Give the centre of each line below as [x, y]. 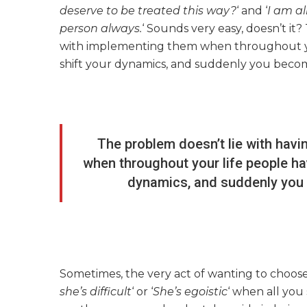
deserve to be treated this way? [148, 11]
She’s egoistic [190, 292]
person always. [101, 29]
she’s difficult [96, 292]
